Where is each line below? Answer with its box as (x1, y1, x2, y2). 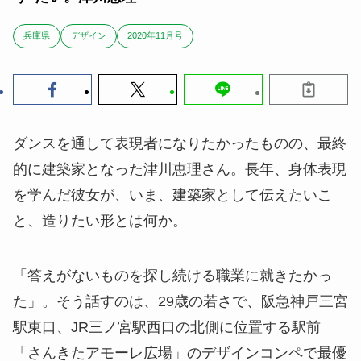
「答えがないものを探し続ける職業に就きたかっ (13, 268, 332, 284)
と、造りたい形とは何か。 (13, 213, 187, 230)
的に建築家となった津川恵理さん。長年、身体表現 (13, 161, 346, 178)
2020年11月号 (127, 30, 183, 40)
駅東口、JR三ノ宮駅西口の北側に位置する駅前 (13, 319, 321, 336)
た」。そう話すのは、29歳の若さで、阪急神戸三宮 (13, 293, 348, 310)
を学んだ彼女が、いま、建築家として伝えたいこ (13, 187, 332, 204)
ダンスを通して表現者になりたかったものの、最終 (13, 135, 346, 152)
